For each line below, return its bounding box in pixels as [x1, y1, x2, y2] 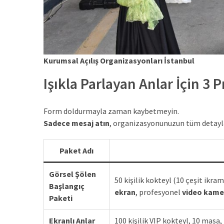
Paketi [49, 193, 72, 203]
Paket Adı [59, 145, 93, 156]
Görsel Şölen [49, 169, 96, 179]
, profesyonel [135, 187, 182, 197]
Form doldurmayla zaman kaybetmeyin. [43, 106, 179, 116]
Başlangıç [49, 181, 84, 191]
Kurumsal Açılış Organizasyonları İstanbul [43, 55, 194, 66]
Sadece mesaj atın [43, 118, 109, 128]
